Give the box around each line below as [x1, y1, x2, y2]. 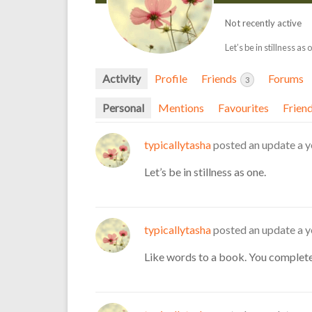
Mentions [158, 100, 204, 114]
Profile [155, 72, 187, 85]
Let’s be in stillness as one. [144, 164, 266, 178]
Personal [102, 100, 144, 114]
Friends [201, 72, 239, 85]
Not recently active [225, 17, 302, 29]
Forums [268, 72, 304, 85]
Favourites [218, 100, 269, 114]
